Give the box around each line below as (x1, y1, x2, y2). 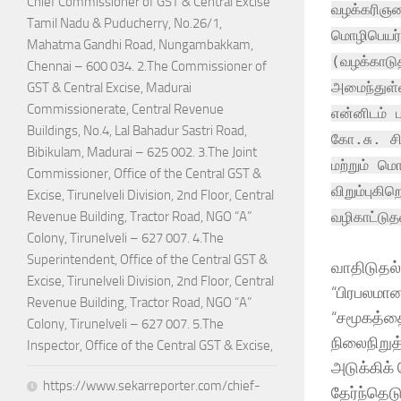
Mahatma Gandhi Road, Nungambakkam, (27, 37, 253, 54)
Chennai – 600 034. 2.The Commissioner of (27, 58, 267, 75)
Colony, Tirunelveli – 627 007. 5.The (27, 316, 224, 333)
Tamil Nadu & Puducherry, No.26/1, (27, 15, 222, 32)
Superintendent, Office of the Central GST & (27, 252, 268, 269)
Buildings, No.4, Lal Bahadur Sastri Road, (27, 123, 247, 140)
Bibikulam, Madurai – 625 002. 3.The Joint (27, 144, 257, 161)
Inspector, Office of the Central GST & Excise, (27, 337, 273, 354)
